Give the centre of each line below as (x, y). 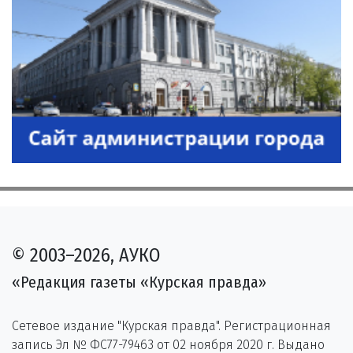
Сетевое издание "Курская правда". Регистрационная (171, 325)
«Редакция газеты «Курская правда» (139, 282)
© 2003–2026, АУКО (86, 255)
